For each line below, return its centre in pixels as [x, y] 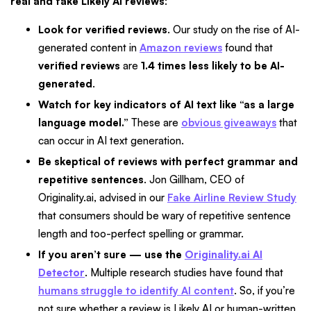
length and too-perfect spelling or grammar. [141, 233]
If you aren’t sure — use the [111, 254]
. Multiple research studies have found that [184, 272]
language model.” [85, 123]
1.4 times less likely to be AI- [213, 66]
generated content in [89, 48]
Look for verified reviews [103, 30]
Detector [61, 272]
